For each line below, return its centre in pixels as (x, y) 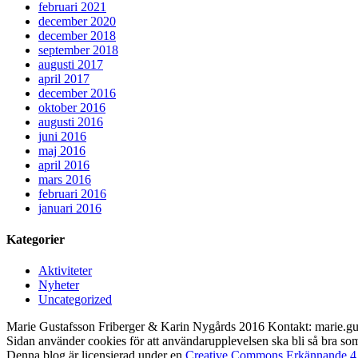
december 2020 (77, 21)
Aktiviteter (65, 271)
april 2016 (64, 165)
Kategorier (36, 239)
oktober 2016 (72, 107)
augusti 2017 (71, 64)
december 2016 (77, 93)
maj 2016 (62, 150)
